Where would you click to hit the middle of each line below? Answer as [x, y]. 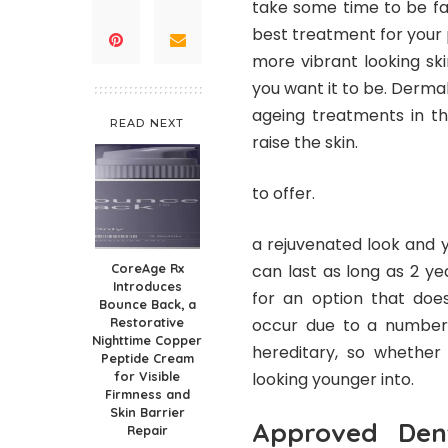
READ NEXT [147, 123]
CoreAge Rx [147, 268]
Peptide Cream [147, 358]
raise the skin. [305, 143]
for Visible [147, 376]
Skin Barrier [147, 412]
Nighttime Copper [147, 340]
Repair [147, 430]
